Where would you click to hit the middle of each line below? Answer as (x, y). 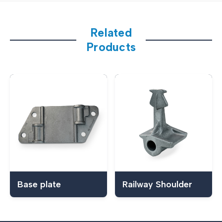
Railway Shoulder (157, 184)
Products (111, 47)
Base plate (39, 184)
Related (111, 32)
